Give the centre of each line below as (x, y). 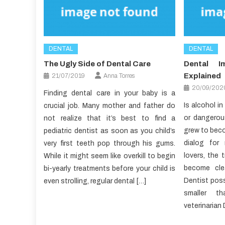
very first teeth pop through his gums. (110, 144)
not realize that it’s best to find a (110, 119)
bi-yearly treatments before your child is (110, 169)
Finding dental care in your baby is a (110, 93)
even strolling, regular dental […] (95, 181)
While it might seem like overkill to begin (110, 156)
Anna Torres (119, 76)
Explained (202, 76)
